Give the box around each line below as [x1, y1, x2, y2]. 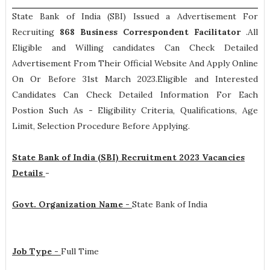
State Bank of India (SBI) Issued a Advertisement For [11, 11, 259, 22]
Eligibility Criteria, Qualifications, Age [98, 105, 259, 116]
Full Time [60, 246, 99, 257]
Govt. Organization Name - [11, 199, 132, 210]
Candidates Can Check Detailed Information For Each [11, 89, 259, 100]
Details [11, 168, 45, 178]
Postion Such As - [11, 105, 98, 116]
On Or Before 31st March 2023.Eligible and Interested [11, 74, 259, 84]
